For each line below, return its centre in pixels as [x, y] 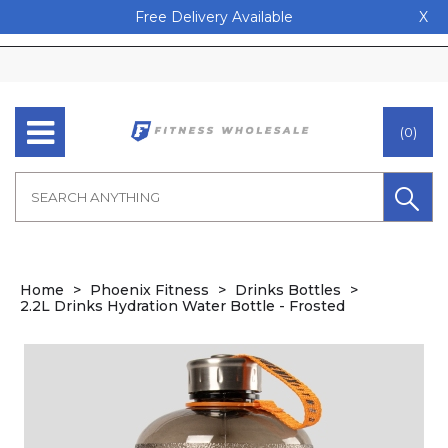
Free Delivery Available [214, 17]
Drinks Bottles [288, 290]
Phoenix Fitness [149, 290]
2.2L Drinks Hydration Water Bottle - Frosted [182, 306]
